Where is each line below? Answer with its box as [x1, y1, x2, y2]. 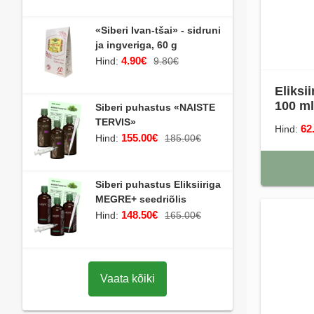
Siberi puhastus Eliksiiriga [95, 178, 221, 190]
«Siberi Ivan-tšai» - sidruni [95, 24, 221, 36]
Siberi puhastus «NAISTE [95, 101, 215, 113]
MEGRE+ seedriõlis [95, 193, 186, 205]
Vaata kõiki [100, 272, 155, 285]
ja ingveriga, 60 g [95, 39, 177, 50]
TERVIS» [95, 116, 136, 128]
